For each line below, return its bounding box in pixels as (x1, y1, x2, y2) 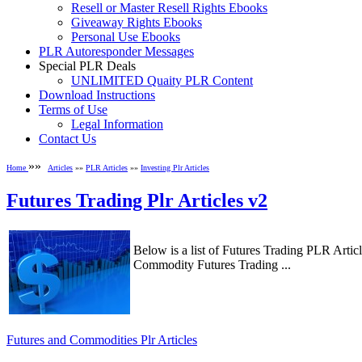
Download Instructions (39, 88, 155, 103)
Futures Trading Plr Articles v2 (6, 190, 267, 212)
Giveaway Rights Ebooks (71, 15, 202, 30)
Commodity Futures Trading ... (133, 258, 291, 272)
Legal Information (71, 117, 163, 132)
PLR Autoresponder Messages (39, 44, 194, 59)
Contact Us (39, 132, 96, 146)
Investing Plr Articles (141, 163, 209, 173)
